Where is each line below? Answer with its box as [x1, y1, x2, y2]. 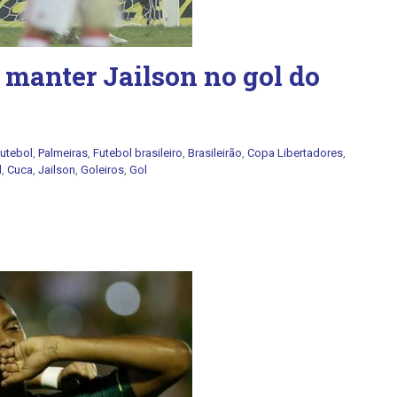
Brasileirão [188, 146, 242, 160]
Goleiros [81, 163, 124, 176]
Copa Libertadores [247, 146, 343, 160]
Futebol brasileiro [93, 146, 183, 160]
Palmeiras [38, 146, 88, 160]
